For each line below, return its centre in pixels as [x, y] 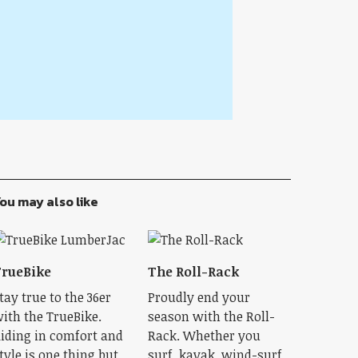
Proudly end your [199, 297]
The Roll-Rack [193, 272]
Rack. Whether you [204, 336]
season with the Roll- [211, 316]
